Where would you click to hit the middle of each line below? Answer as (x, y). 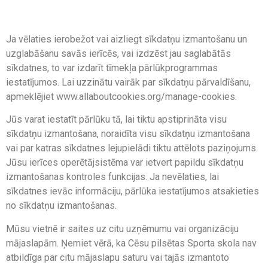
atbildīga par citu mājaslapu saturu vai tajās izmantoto (118, 257)
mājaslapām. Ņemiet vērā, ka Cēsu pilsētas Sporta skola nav (131, 243)
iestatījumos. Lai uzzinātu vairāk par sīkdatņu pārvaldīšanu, (128, 83)
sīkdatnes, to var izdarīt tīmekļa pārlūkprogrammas (112, 68)
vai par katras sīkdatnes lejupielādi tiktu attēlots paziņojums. (132, 148)
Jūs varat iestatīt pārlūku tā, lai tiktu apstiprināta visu (116, 120)
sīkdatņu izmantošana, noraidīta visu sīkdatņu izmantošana (128, 134)
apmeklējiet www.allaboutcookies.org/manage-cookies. (121, 97)
